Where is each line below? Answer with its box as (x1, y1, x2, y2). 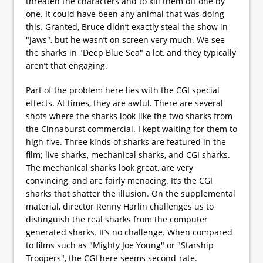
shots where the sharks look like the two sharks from (26, 110, 232, 122)
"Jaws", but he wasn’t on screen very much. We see (26, 33, 225, 45)
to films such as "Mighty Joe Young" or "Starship (26, 239, 214, 251)
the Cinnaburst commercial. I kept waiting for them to (26, 123, 237, 134)
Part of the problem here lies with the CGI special (26, 84, 220, 96)
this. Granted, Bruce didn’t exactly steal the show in (26, 21, 228, 32)
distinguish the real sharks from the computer (26, 213, 208, 225)
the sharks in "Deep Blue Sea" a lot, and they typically (26, 46, 236, 58)
